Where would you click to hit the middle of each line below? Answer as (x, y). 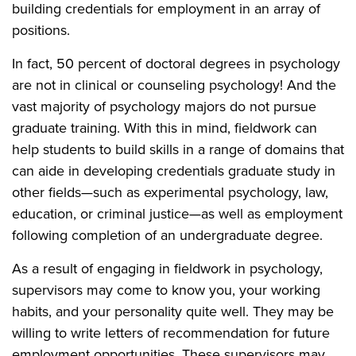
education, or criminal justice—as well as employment (177, 214)
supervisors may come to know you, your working (166, 290)
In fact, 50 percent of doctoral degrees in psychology (176, 64)
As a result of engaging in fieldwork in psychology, (167, 269)
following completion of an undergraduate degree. (167, 235)
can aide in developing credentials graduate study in (174, 171)
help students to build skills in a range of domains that (178, 149)
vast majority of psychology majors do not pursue (164, 106)
